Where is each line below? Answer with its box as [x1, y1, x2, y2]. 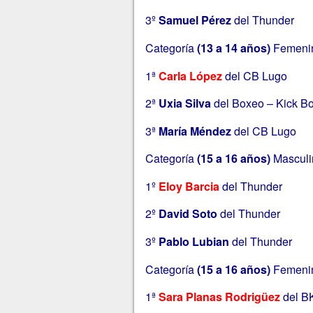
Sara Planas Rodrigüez [155, 289, 280, 305]
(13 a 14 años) [196, 39, 270, 56]
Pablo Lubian [158, 233, 229, 250]
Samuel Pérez [158, 12, 231, 29]
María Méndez [155, 122, 231, 139]
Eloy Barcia [158, 177, 219, 194]
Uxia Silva [158, 95, 211, 112]
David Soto [158, 205, 217, 222]
